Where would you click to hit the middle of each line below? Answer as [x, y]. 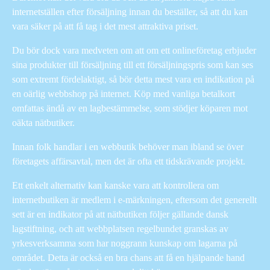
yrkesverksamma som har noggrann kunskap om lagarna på [125, 243]
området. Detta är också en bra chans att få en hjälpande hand [128, 257]
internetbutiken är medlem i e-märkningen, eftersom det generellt [134, 199]
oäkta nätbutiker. [43, 122]
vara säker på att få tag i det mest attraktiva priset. [105, 26]
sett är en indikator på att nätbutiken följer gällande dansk [120, 214]
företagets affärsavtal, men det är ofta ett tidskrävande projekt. [129, 161]
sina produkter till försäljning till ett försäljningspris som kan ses [133, 64]
